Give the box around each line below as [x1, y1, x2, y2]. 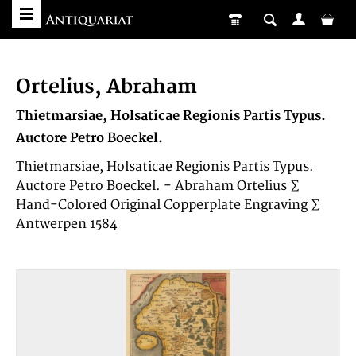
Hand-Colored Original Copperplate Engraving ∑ [16, 197, 320, 213]
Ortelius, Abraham [16, 75, 197, 99]
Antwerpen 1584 [16, 216, 118, 232]
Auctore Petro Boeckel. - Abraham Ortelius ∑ [16, 178, 300, 194]
